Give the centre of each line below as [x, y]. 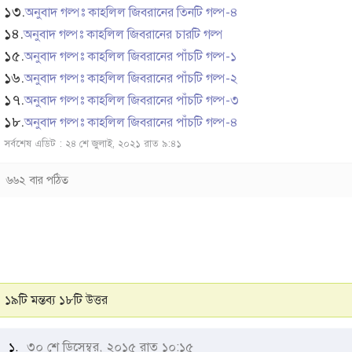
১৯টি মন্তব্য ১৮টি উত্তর [56, 301]
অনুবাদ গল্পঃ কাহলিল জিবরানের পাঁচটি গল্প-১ [130, 57]
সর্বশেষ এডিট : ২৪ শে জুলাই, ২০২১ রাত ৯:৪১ [93, 144]
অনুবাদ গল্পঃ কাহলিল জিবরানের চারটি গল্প [123, 35]
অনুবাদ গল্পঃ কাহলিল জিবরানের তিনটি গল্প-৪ [132, 13]
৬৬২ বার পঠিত [37, 180]
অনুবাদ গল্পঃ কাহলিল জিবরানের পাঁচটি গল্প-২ [131, 79]
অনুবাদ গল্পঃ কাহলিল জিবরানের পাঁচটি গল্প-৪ [131, 123]
